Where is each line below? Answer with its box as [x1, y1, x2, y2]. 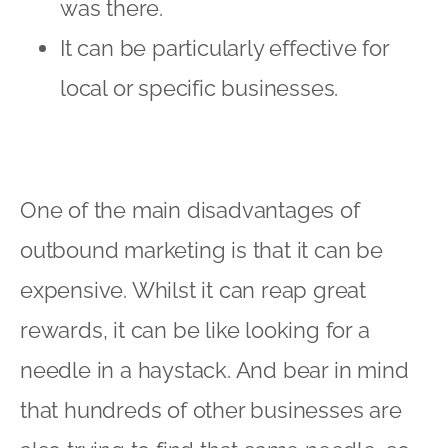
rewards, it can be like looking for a [20, 316, 370, 343]
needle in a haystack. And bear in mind [20, 356, 409, 383]
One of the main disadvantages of [20, 196, 360, 223]
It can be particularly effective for [60, 34, 389, 61]
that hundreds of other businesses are [20, 396, 402, 423]
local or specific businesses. [60, 74, 339, 101]
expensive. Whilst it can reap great [20, 276, 366, 303]
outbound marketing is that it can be [20, 236, 383, 263]
